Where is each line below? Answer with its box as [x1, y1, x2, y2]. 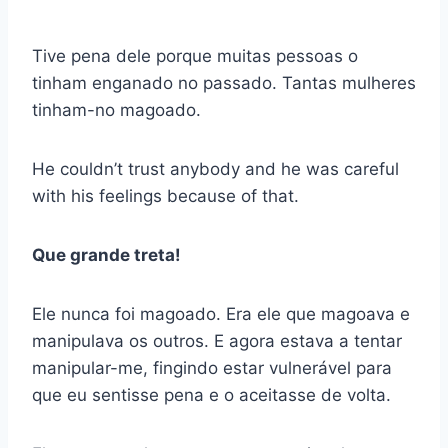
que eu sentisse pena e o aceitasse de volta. [32, 385, 391, 406]
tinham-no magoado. [32, 100, 201, 121]
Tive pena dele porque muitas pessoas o [32, 46, 358, 67]
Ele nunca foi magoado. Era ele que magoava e [32, 304, 410, 325]
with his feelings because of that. [32, 186, 299, 207]
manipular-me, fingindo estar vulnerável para [32, 358, 392, 379]
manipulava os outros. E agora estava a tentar [32, 331, 402, 352]
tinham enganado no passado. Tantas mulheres [32, 73, 416, 94]
